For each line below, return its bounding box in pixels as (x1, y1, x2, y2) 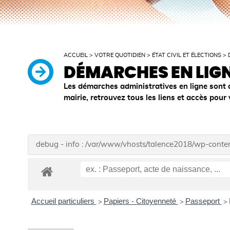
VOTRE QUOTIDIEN (94, 52, 146, 58)
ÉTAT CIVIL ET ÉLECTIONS (152, 52, 222, 58)
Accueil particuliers (31, 197, 97, 206)
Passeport (185, 197, 222, 206)
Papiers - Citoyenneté (103, 197, 178, 206)
